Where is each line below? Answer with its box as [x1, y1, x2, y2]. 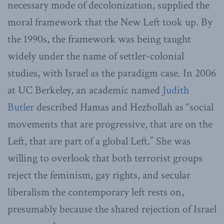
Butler [7, 99, 34, 114]
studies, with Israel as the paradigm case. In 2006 [7, 65, 216, 80]
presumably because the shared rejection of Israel [7, 201, 216, 216]
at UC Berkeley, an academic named [7, 82, 162, 97]
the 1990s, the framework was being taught [7, 31, 191, 46]
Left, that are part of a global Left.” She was [7, 133, 190, 148]
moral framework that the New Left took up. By [7, 14, 212, 29]
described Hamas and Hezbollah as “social [34, 99, 213, 114]
